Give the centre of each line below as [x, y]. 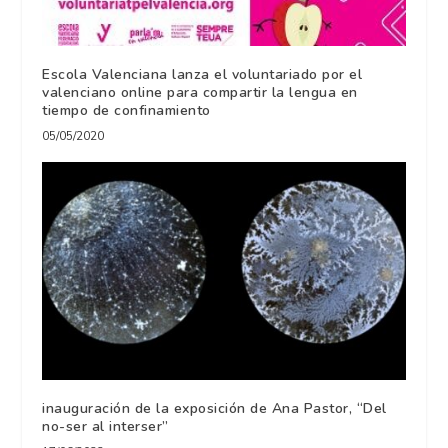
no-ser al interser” [105, 426]
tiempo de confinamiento [126, 110]
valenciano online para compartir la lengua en [200, 92]
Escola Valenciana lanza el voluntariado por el [202, 74]
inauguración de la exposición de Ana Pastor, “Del [214, 408]
